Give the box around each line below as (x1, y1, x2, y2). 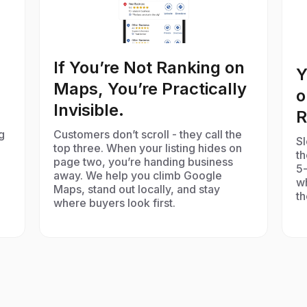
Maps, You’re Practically (53, 79, 247, 99)
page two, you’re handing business (53, 155, 233, 169)
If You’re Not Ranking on (53, 58, 245, 77)
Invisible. (53, 100, 124, 120)
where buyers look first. (53, 196, 175, 210)
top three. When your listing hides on (53, 141, 242, 155)
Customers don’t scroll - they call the (53, 127, 242, 141)
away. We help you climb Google (53, 169, 222, 182)
